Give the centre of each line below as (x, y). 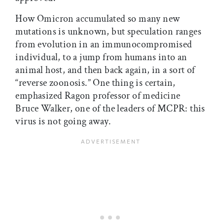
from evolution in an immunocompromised (104, 45)
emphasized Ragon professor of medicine (98, 96)
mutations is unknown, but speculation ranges (108, 32)
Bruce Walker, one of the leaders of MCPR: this (110, 109)
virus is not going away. (63, 122)
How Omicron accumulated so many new (98, 19)
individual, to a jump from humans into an (101, 57)
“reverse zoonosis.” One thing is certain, (95, 83)
